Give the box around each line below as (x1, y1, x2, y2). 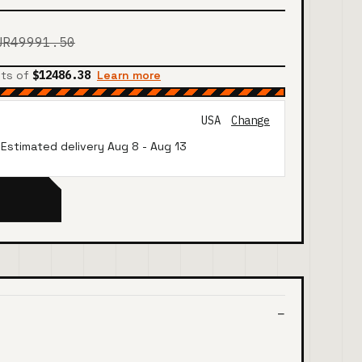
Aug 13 (150, 138, 187, 154)
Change (231, 113, 270, 128)
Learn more (97, 67, 161, 82)
